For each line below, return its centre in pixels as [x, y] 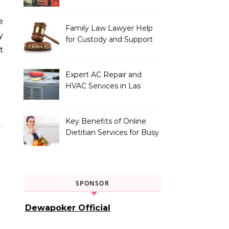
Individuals [84, 144]
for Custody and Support [109, 39]
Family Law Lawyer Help [109, 28]
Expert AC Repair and [104, 75]
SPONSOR [93, 183]
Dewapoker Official [68, 208]
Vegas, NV [84, 97]
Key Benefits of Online [106, 121]
